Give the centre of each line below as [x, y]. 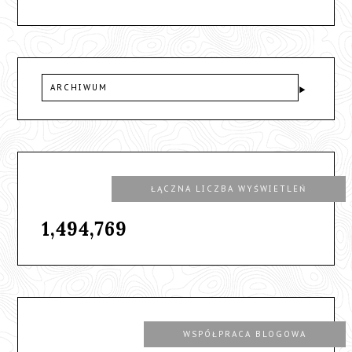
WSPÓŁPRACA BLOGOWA [244, 335]
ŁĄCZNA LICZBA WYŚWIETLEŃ [228, 189]
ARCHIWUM [79, 88]
